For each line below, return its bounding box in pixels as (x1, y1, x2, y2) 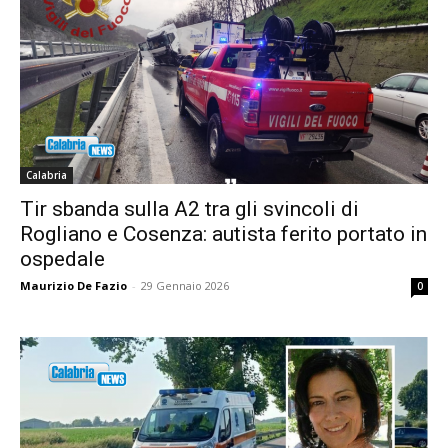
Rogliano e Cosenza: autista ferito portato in (20, 221, 427, 246)
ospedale (20, 246, 105, 271)
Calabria (26, 167, 67, 182)
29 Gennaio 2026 (141, 277, 229, 293)
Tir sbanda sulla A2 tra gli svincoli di (20, 196, 359, 221)
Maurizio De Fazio (20, 277, 127, 293)
